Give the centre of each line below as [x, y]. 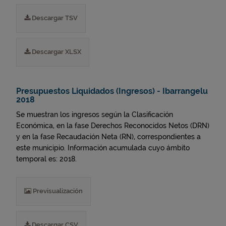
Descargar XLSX [56, 52]
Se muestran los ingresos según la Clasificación [95, 115]
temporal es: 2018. [46, 159]
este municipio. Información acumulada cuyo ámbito [103, 148]
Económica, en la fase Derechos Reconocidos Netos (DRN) [113, 126]
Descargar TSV [54, 18]
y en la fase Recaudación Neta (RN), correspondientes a [108, 137]
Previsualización [57, 191]
